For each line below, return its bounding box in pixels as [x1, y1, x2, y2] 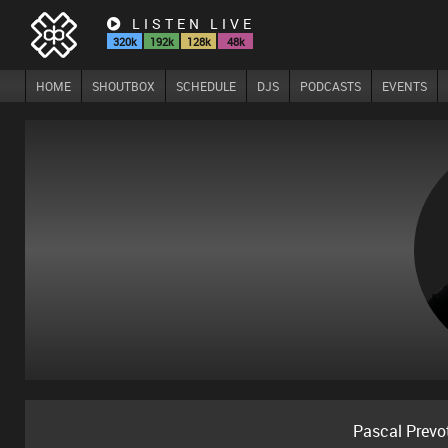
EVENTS [382, 78, 427, 94]
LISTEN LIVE [125, 14, 255, 33]
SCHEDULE [176, 78, 236, 94]
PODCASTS [300, 78, 361, 94]
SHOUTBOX [92, 78, 155, 94]
